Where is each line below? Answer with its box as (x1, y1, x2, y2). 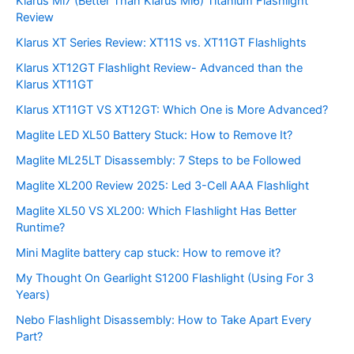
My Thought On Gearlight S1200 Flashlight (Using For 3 (16, 270, 314, 285)
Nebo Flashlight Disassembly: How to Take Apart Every (16, 312, 311, 327)
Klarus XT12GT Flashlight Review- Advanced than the (16, 61, 303, 76)
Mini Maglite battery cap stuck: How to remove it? (16, 245, 281, 260)
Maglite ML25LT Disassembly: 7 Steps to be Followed (16, 153, 301, 168)
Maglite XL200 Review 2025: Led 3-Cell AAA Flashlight (16, 179, 309, 194)
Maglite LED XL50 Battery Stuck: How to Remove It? (16, 128, 292, 143)
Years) (16, 287, 50, 302)
